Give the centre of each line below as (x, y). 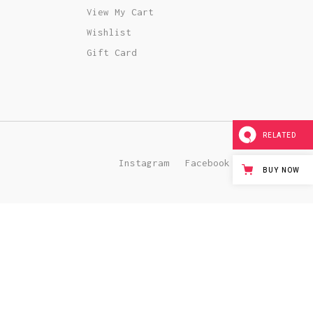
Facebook (207, 162)
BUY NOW (281, 171)
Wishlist (109, 32)
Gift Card (111, 52)
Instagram (144, 162)
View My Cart (120, 12)
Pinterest (272, 162)
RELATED (279, 136)
